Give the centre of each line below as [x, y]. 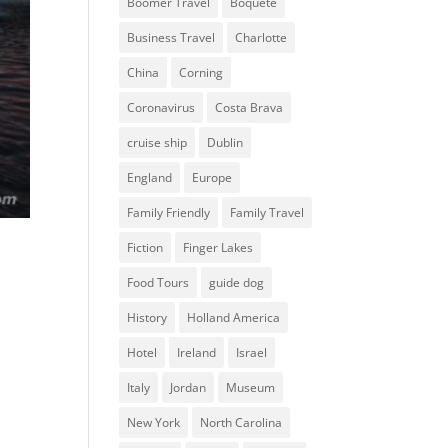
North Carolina [241, 422]
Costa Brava [249, 107]
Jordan [188, 387]
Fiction [145, 247]
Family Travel [267, 212]
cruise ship [157, 142]
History [147, 317]
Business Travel [171, 37]
